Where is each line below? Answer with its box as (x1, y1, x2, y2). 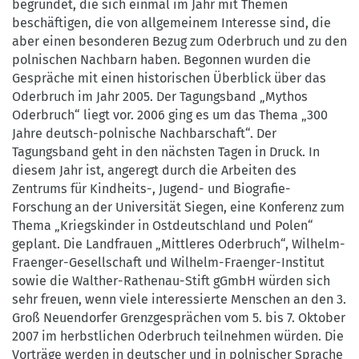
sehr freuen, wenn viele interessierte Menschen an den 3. (12, 291, 346, 307)
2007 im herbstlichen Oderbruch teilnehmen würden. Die (12, 328, 344, 344)
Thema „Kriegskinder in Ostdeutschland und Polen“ (12, 217, 313, 233)
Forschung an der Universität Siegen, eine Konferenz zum (12, 199, 345, 215)
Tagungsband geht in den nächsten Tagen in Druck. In (12, 143, 320, 159)
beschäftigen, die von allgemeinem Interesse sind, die (12, 14, 331, 30)
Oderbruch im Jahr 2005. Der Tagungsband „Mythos (12, 88, 308, 104)
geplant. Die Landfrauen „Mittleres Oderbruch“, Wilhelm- (12, 236, 345, 252)
